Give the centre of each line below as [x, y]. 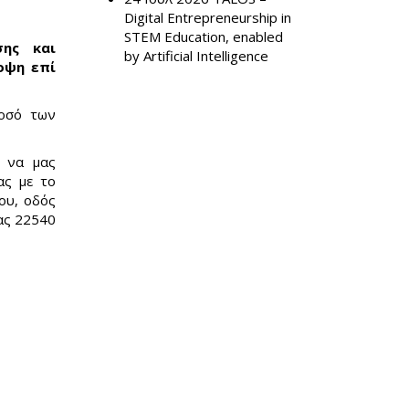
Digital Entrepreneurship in [208, 17]
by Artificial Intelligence [196, 56]
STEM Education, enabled [204, 37]
